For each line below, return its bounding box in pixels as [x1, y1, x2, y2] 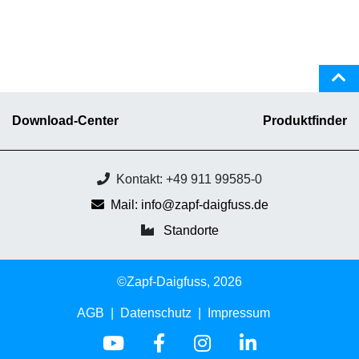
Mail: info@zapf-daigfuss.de [110, 198, 268, 212]
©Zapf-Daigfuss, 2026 [117, 275, 242, 289]
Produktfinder [263, 114, 347, 128]
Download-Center [12, 114, 119, 128]
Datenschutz [119, 305, 192, 320]
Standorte [163, 224, 219, 238]
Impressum [207, 305, 270, 320]
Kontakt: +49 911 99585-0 [116, 172, 262, 187]
